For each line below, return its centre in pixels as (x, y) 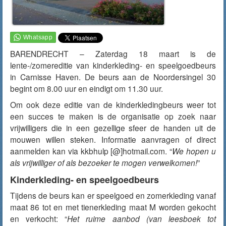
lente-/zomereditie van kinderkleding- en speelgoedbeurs (113, 65)
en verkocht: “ (39, 218)
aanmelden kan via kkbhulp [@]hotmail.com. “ (91, 151)
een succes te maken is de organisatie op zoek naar (113, 116)
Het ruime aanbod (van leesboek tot (142, 218)
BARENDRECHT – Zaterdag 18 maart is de (113, 53)
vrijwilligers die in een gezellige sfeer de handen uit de (113, 128)
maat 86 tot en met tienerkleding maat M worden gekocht (113, 207)
